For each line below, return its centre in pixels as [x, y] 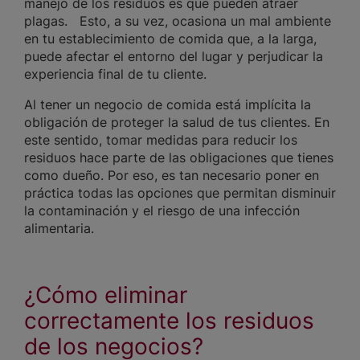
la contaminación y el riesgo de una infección [162, 211]
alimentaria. [61, 229]
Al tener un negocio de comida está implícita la [168, 105]
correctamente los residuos [169, 321]
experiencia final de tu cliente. [117, 74]
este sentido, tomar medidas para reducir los [161, 140]
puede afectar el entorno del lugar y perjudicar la [174, 57]
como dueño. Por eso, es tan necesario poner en [172, 176]
